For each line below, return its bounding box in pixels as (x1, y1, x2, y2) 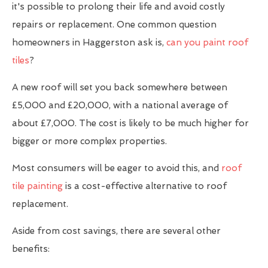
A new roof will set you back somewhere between (12, 82, 227, 93)
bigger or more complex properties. (12, 136, 167, 147)
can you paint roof (166, 37, 248, 48)
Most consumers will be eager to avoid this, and (12, 163, 221, 174)
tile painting (12, 181, 63, 192)
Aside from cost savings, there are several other (12, 226, 221, 237)
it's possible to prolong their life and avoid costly (12, 1, 225, 13)
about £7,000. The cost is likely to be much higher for (12, 118, 249, 129)
